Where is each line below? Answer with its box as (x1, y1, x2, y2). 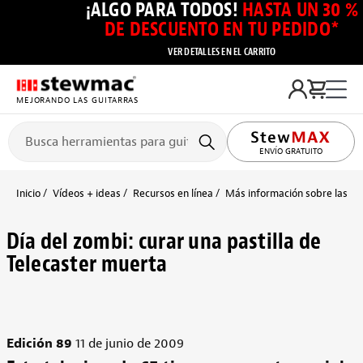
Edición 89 (6, 335, 72, 352)
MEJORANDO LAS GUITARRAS (15, 94, 139, 105)
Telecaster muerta (6, 250, 168, 279)
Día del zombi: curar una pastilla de (6, 227, 322, 256)
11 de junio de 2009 (71, 335, 184, 352)
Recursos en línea (133, 186, 213, 200)
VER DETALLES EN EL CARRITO (168, 45, 276, 58)
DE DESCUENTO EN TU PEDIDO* (104, 17, 340, 41)
